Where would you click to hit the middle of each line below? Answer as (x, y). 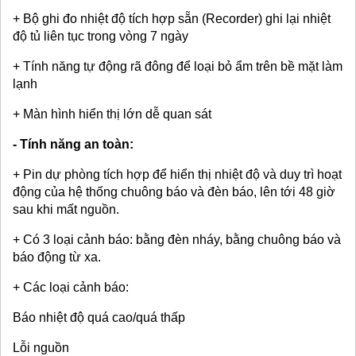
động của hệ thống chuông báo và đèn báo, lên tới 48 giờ (174, 192)
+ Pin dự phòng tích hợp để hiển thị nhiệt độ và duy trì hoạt (177, 174)
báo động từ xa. (57, 257)
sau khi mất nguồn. (66, 209)
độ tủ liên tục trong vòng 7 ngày (101, 36)
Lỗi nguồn (41, 348)
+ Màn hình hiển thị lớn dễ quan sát (112, 114)
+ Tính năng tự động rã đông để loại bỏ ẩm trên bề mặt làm (178, 66)
